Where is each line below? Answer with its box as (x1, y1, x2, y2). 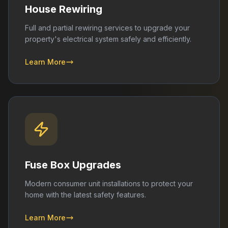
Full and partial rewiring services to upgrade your (25, 23, 190, 32)
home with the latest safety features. (25, 190, 146, 199)
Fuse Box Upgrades (25, 159, 121, 171)
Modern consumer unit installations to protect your (25, 179, 193, 188)
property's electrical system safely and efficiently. (25, 35, 191, 43)
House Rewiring (25, 3, 102, 15)
